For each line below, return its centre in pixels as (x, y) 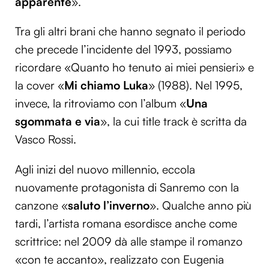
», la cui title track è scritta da (174, 122)
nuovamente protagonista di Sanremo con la (127, 187)
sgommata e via (58, 122)
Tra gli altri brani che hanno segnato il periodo (130, 32)
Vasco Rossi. (46, 140)
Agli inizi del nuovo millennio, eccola (105, 169)
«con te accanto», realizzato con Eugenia (119, 259)
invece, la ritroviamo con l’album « (101, 104)
